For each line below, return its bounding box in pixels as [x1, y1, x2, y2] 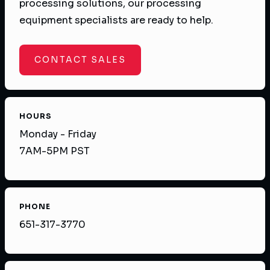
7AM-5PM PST [19, 145, 90, 158]
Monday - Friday [19, 128, 96, 141]
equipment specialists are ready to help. [19, 14, 213, 27]
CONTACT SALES [34, 54, 126, 66]
